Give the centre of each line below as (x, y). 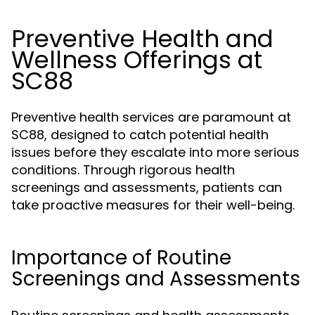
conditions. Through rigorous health (123, 170)
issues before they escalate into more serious (155, 152)
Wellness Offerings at (137, 60)
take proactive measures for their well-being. (153, 205)
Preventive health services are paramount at (151, 117)
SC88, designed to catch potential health (140, 135)
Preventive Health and (142, 39)
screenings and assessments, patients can (147, 187)
